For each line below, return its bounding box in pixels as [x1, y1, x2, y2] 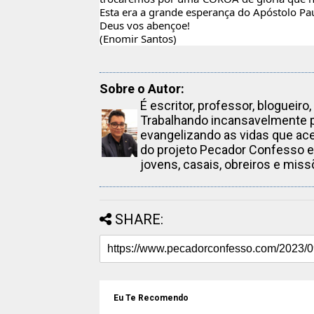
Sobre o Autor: [100, 81, 184, 97]
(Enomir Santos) [100, 32, 177, 46]
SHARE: [115, 211, 163, 228]
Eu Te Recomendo [114, 293, 189, 303]
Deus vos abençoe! [100, 18, 190, 33]
